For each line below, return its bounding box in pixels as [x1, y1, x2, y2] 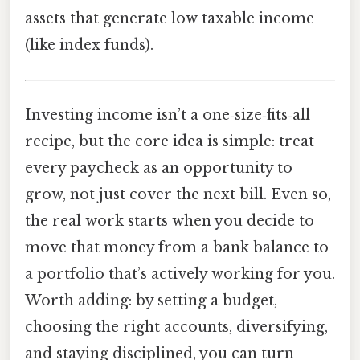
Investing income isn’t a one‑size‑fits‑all [25, 106, 310, 125]
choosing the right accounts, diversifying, [25, 318, 328, 337]
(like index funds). [25, 35, 153, 54]
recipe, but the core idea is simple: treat [25, 133, 314, 151]
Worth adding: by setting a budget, [25, 292, 277, 310]
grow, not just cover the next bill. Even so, [25, 186, 331, 204]
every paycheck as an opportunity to [25, 159, 292, 178]
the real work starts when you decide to [25, 212, 314, 231]
